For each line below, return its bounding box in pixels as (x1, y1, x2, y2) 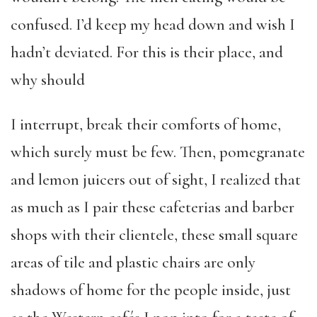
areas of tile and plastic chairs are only (11, 253, 255, 272)
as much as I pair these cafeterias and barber (11, 197, 294, 217)
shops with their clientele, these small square (11, 225, 298, 245)
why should (11, 70, 85, 90)
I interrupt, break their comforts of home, (11, 115, 281, 134)
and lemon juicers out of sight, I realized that (11, 170, 301, 190)
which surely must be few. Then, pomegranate (11, 142, 305, 162)
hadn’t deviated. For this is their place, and (11, 42, 283, 62)
